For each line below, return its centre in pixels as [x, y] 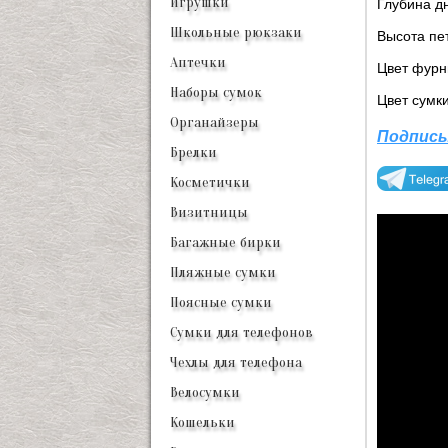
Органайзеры [214, 122]
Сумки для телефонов [241, 332]
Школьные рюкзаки [236, 32]
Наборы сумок [216, 92]
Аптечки [198, 62]
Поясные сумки [221, 302]
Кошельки [202, 422]
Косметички [210, 182]
